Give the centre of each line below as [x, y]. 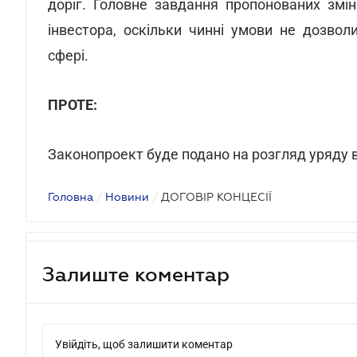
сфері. [68, 55]
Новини [127, 197]
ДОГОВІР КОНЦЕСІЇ [216, 197]
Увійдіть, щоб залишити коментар [144, 344]
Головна [71, 197]
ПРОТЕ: [73, 105]
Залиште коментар [136, 274]
